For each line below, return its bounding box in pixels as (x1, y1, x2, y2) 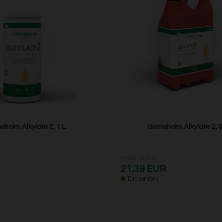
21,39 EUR (121, 164, 166, 174)
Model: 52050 (121, 155, 159, 162)
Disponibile (128, 175, 160, 183)
